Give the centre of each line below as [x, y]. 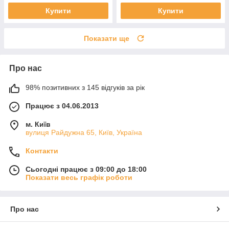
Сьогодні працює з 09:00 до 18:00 [86, 169]
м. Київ [38, 124]
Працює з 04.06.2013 [62, 106]
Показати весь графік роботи [79, 177]
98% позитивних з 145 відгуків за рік [85, 87]
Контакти [42, 151]
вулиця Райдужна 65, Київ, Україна [84, 132]
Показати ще [107, 38]
